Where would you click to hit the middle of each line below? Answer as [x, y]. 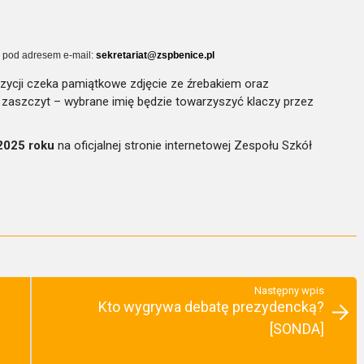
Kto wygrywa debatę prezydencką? [211, 306]
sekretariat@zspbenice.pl [155, 55]
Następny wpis [289, 290]
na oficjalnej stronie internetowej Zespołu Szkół [183, 145]
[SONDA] [297, 328]
